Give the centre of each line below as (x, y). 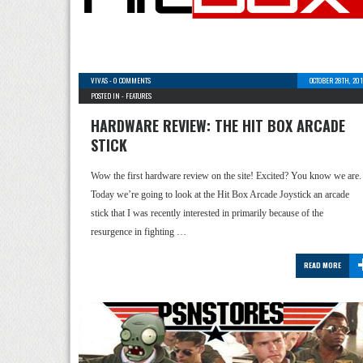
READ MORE (322, 265)
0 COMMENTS (132, 80)
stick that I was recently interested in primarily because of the (207, 213)
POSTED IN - (108, 96)
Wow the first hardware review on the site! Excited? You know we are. (226, 176)
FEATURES (139, 96)
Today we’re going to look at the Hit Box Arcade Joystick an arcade (220, 194)
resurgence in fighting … (139, 232)
